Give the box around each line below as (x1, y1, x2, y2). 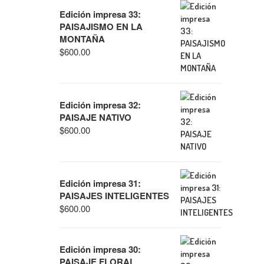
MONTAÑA (60, 32, 105, 45)
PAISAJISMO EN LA (60, 20, 143, 33)
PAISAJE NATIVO (60, 111, 131, 124)
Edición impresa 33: (60, 8, 141, 21)
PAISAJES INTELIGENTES (60, 189, 169, 202)
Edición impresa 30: (60, 243, 141, 256)
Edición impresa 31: (60, 177, 141, 190)
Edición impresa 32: (60, 98, 141, 111)
